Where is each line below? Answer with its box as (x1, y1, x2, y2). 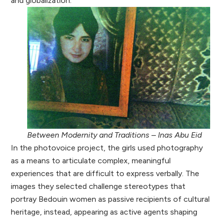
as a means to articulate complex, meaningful (11, 156, 171, 166)
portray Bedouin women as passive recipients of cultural (11, 194, 210, 204)
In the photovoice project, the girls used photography (11, 143, 203, 153)
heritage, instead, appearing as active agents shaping (11, 207, 198, 217)
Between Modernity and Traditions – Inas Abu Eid (27, 130, 202, 140)
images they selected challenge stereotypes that (11, 182, 186, 191)
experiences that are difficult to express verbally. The (11, 169, 200, 179)
